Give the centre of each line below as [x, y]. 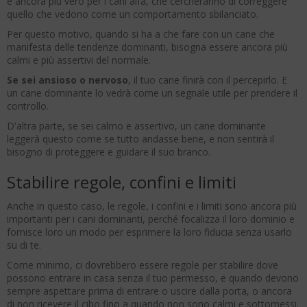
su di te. [24, 245]
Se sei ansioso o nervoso [67, 80]
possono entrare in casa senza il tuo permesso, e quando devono [153, 278]
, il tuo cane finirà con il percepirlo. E [208, 80]
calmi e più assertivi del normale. [79, 60]
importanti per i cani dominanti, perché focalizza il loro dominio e [151, 219]
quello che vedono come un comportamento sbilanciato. [133, 14]
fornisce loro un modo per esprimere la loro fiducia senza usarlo [149, 232]
